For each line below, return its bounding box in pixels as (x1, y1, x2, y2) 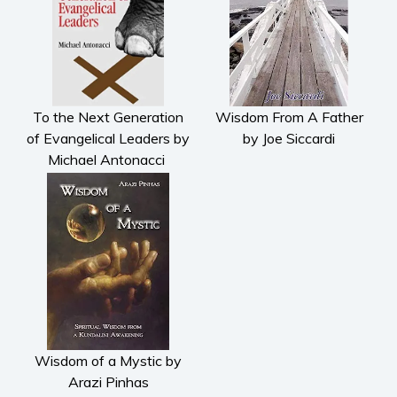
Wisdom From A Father (214, 107, 363, 126)
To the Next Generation (33, 107, 183, 126)
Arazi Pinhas (67, 372, 149, 391)
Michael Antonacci (48, 150, 168, 168)
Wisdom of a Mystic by (35, 351, 182, 370)
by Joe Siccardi (243, 128, 335, 147)
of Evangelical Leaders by (27, 128, 190, 147)
